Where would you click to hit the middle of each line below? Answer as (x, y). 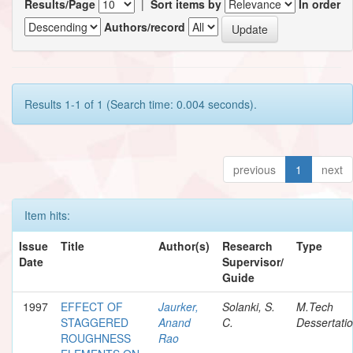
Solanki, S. (249, 306)
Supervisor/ (253, 261)
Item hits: (47, 215)
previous (255, 169)
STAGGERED (95, 322)
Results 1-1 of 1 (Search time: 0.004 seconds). (141, 104)
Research (247, 245)
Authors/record (145, 27)
